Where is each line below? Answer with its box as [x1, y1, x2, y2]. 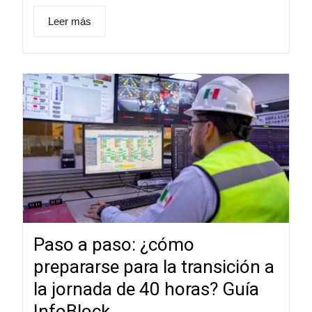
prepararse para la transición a [33, 256, 274, 277]
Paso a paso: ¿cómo [33, 233, 194, 255]
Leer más [47, 15, 91, 28]
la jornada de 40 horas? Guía [33, 278, 259, 299]
